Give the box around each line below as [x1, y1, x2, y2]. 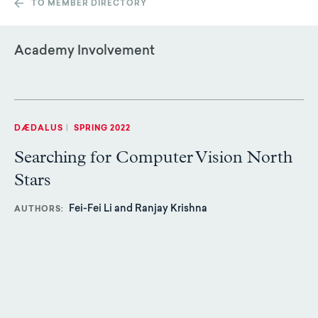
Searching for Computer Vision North [14, 149, 292, 166]
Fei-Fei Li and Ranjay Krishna [69, 204, 207, 215]
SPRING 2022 [72, 125, 131, 133]
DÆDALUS [14, 125, 63, 133]
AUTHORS [14, 206, 61, 214]
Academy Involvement [14, 45, 155, 58]
